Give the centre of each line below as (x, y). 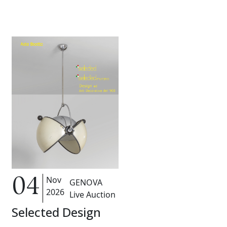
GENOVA (86, 182)
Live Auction (93, 194)
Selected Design (56, 212)
